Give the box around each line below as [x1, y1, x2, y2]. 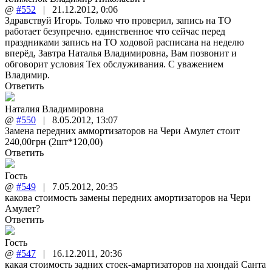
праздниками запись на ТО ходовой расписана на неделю [5, 36, 244, 47]
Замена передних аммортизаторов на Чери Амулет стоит [5, 125, 240, 136]
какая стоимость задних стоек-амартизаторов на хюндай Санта [5, 259, 266, 270]
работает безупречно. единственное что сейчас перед [5, 25, 225, 36]
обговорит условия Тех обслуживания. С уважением [5, 58, 223, 69]
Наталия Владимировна [5, 103, 104, 114]
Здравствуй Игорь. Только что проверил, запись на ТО [5, 15, 231, 25]
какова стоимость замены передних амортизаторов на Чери [5, 192, 251, 203]
